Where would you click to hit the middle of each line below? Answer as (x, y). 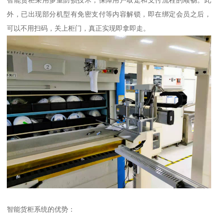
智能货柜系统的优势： (41, 209)
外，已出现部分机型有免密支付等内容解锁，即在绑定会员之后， (109, 14)
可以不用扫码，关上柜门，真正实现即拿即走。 (79, 28)
